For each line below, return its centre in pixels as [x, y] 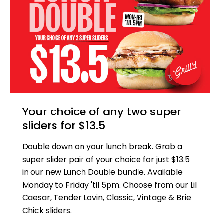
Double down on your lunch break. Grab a [102, 146]
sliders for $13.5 [64, 125]
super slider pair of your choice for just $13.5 [106, 159]
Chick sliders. [47, 210]
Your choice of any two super [102, 111]
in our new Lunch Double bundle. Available [103, 172]
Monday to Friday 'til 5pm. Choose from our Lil [110, 185]
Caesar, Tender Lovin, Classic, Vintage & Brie [107, 197]
